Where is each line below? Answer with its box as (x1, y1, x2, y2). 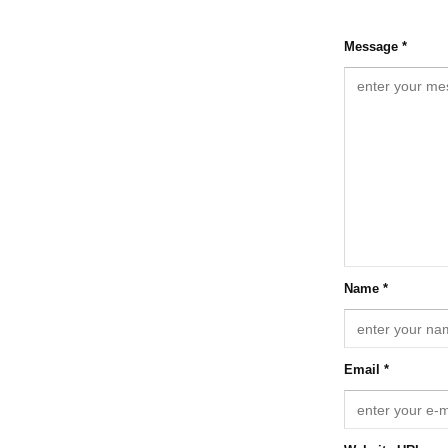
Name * (344, 281, 389, 297)
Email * (344, 362, 390, 378)
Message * (344, 39, 408, 55)
